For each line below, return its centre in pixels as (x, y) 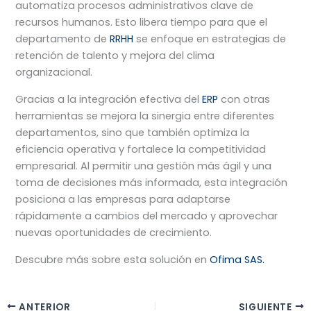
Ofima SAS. (237, 259)
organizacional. (56, 72)
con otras (244, 99)
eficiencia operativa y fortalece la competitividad (141, 149)
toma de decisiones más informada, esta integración (152, 182)
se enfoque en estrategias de (210, 39)
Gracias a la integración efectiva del (109, 99)
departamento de (63, 39)
